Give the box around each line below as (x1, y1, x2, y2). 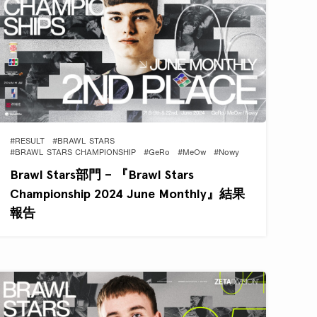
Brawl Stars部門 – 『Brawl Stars (10, 166, 195, 182)
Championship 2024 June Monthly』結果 (10, 185, 246, 201)
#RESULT (10, 137, 45, 146)
